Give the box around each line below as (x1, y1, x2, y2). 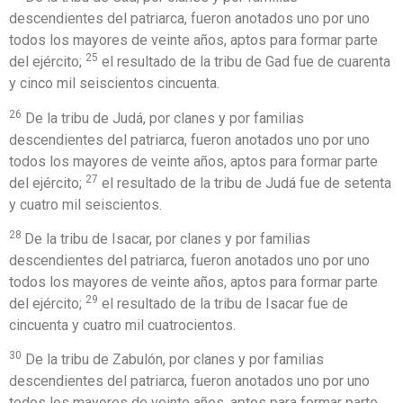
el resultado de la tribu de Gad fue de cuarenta (98, 53, 390, 71)
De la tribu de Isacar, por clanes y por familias (24, 230, 310, 248)
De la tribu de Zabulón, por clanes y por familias (22, 351, 324, 369)
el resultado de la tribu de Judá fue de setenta (98, 174, 391, 192)
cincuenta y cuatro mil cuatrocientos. (9, 317, 236, 335)
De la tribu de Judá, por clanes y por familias (22, 109, 304, 127)
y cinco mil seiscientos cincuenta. (9, 75, 219, 93)
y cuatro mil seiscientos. (9, 195, 162, 213)
